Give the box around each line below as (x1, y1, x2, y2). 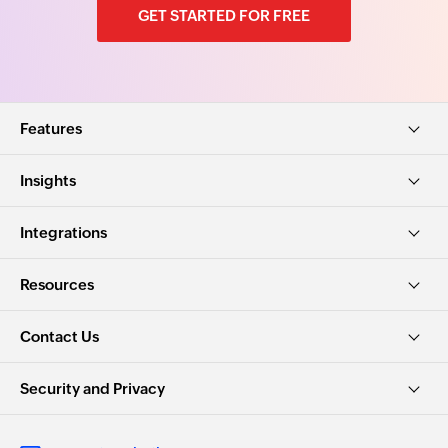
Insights (20, 172, 76, 190)
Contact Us (20, 328, 99, 346)
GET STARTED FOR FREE (138, 7, 310, 25)
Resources (20, 276, 94, 294)
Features (20, 120, 82, 138)
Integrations (20, 224, 107, 242)
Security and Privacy (20, 380, 165, 398)
